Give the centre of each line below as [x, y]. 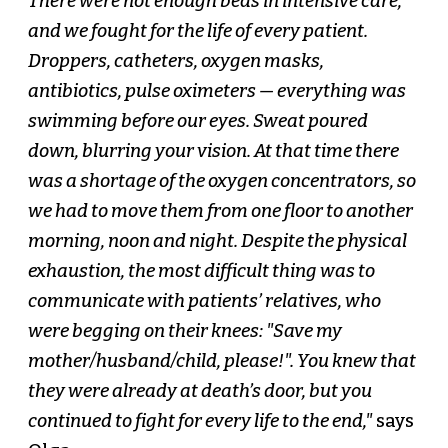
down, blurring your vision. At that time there [213, 151]
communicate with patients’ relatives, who [204, 301]
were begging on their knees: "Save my [184, 331]
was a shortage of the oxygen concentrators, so [221, 181]
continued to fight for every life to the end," [199, 421]
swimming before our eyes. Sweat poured [197, 121]
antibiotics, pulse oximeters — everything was [216, 91]
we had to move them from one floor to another [220, 211]
